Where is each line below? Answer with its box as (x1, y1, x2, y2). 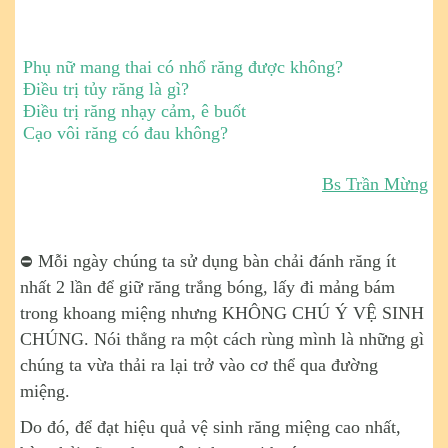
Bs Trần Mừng (322, 174, 428, 195)
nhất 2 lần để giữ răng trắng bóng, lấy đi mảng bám (20, 277, 395, 298)
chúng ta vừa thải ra (20, 355, 170, 376)
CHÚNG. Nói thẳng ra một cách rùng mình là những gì (20, 329, 424, 350)
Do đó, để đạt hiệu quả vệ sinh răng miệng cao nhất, (20, 417, 401, 438)
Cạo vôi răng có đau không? (23, 123, 228, 144)
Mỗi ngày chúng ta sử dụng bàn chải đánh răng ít (33, 251, 396, 272)
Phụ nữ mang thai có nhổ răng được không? (23, 57, 343, 78)
